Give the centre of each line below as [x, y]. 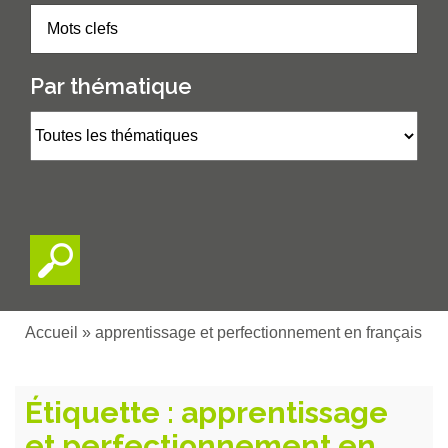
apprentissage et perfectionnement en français [258, 332]
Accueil [51, 332]
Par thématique [111, 86]
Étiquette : [103, 412]
